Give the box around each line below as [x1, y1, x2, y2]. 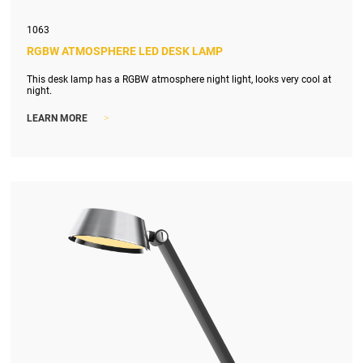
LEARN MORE [27, 113, 88, 125]
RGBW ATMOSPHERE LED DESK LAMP [27, 44, 224, 58]
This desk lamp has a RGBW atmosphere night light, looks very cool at [27, 73, 332, 85]
